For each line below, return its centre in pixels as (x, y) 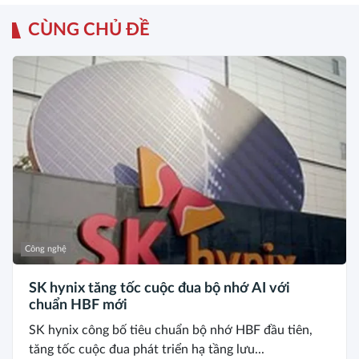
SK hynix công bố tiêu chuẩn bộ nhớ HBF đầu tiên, (171, 330)
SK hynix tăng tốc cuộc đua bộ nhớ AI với (159, 288)
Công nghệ (46, 248)
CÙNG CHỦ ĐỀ (89, 30)
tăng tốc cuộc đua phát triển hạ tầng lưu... (147, 349)
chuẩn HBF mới (78, 305)
